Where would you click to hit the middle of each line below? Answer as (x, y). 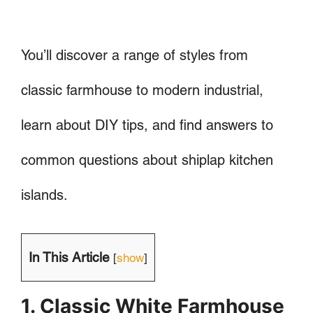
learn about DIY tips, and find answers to (147, 125)
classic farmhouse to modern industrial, (142, 90)
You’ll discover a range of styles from (134, 55)
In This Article (69, 257)
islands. (44, 195)
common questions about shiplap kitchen (147, 160)
